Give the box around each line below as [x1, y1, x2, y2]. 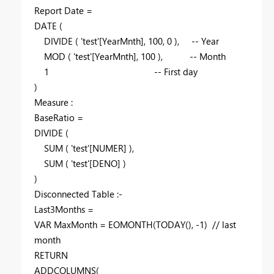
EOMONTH [108, 218, 153, 231]
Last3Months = [34, 203, 94, 216]
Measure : [34, 96, 73, 109]
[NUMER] [89, 142, 127, 155]
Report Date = [34, 4, 92, 17]
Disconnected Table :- [34, 188, 125, 201]
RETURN [34, 249, 68, 262]
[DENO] [89, 157, 120, 170]
